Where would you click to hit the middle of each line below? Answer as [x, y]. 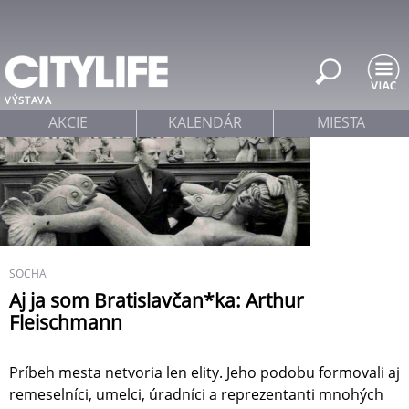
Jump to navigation [204, 13]
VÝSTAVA [28, 100]
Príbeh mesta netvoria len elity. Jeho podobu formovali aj [204, 373]
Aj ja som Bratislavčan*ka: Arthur [157, 300]
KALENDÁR [204, 122]
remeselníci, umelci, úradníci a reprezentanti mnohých [196, 395]
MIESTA [341, 122]
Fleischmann [66, 322]
